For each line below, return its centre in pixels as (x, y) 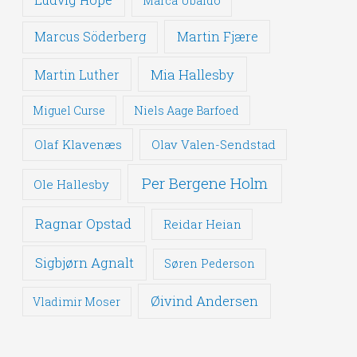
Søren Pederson (210, 264)
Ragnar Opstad (84, 224)
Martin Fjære (217, 37)
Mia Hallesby (193, 74)
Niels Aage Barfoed (186, 111)
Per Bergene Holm (205, 183)
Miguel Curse (69, 111)
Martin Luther (76, 74)
